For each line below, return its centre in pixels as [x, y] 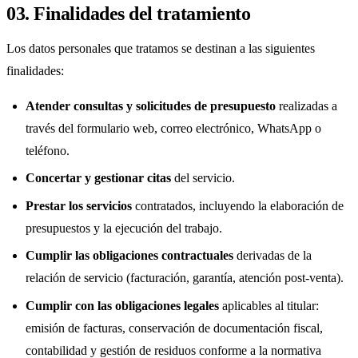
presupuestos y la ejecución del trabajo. [124, 228]
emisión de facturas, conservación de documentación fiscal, [174, 328]
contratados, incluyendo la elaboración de [238, 205]
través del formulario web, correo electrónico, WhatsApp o [173, 128]
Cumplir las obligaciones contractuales [129, 256]
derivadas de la [272, 256]
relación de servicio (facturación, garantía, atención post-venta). [185, 278]
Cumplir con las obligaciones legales [122, 305]
